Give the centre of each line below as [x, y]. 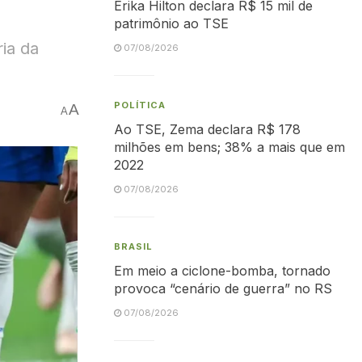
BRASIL [133, 246]
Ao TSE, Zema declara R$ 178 [207, 129]
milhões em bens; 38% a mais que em [229, 147]
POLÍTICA [140, 105]
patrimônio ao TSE [171, 23]
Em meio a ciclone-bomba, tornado [222, 271]
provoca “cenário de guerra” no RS [223, 288]
